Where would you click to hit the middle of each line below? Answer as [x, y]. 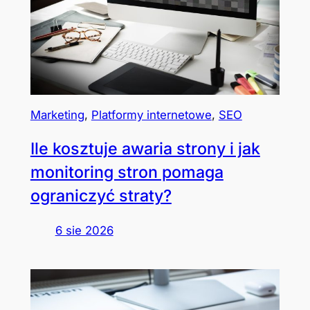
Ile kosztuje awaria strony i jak [145, 149]
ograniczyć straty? [101, 196]
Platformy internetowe [151, 115]
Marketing [57, 115]
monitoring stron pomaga [127, 173]
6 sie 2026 [84, 230]
